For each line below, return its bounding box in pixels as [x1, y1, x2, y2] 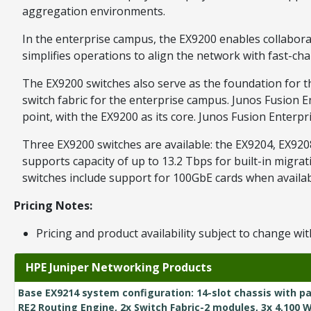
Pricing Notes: [14, 198, 92, 214]
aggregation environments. [22, 3, 165, 19]
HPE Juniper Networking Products [26, 260, 212, 276]
